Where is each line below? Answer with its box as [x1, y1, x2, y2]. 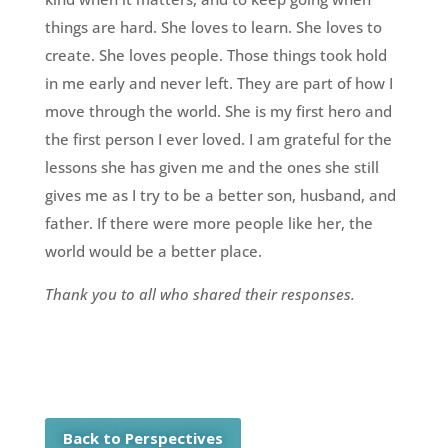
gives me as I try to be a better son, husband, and [44, 185, 396, 206]
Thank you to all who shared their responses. [44, 284, 359, 305]
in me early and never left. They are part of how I [44, 73, 393, 94]
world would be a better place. [44, 241, 262, 262]
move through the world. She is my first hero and [44, 101, 392, 122]
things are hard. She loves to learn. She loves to [44, 17, 382, 38]
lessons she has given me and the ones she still [44, 157, 379, 178]
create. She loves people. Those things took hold [44, 45, 387, 66]
